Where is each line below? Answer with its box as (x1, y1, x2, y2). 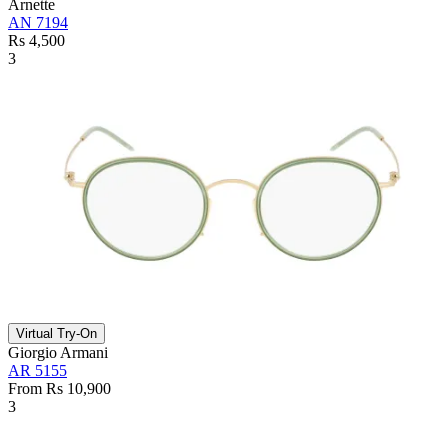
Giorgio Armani (8, 343, 108, 361)
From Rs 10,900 (8, 379, 111, 397)
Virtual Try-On (16, 325, 97, 341)
